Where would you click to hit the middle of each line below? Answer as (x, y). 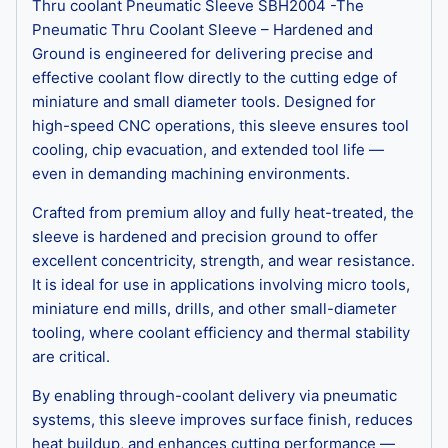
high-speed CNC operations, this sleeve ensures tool (220, 125)
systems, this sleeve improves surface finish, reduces (222, 419)
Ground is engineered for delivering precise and (202, 53)
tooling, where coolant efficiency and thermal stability (221, 332)
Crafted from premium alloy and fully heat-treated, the (223, 212)
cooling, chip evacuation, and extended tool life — (208, 149)
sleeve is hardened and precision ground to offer (205, 236)
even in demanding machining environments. (191, 173)
